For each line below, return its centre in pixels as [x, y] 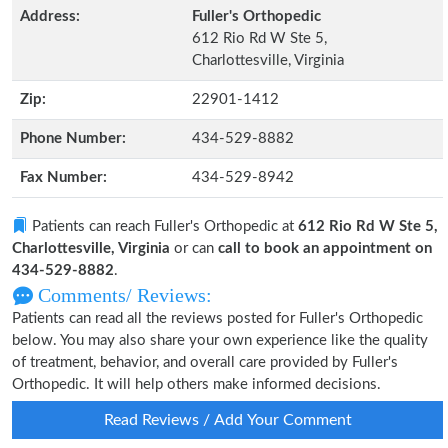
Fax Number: [63, 177]
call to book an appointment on [325, 248]
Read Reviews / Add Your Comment [227, 420]
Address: [50, 16]
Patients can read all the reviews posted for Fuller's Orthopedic [217, 318]
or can [194, 248]
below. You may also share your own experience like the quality [220, 340]
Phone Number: [73, 138]
